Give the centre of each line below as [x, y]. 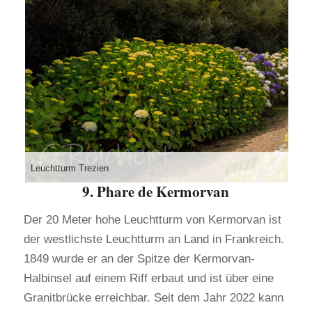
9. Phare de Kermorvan [156, 192]
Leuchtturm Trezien [69, 169]
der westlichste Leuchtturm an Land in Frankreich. [154, 239]
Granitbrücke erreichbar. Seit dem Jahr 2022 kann [153, 297]
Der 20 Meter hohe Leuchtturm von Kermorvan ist [152, 219]
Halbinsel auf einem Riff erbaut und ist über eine [148, 278]
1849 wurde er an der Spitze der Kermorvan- [139, 258]
